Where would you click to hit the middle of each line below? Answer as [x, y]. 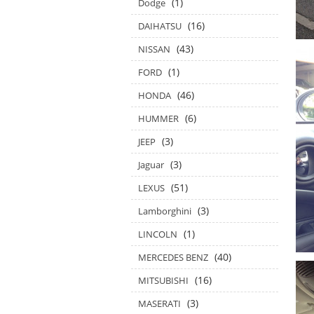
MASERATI [159, 303]
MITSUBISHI [163, 280]
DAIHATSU [160, 26]
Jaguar [151, 165]
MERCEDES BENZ [173, 257]
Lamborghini [165, 211]
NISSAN [154, 49]
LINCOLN [158, 234]
